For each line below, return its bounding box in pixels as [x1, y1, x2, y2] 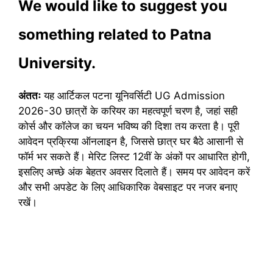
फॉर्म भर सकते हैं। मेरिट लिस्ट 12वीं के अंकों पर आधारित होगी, [18, 151, 250, 163]
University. [18, 54, 96, 73]
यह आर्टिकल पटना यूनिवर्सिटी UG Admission [41, 90, 225, 102]
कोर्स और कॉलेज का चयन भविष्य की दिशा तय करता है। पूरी [18, 120, 239, 133]
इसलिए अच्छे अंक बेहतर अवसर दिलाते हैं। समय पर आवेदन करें [18, 166, 250, 179]
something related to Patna [18, 26, 211, 44]
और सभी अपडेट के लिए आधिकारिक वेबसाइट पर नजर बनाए [18, 181, 237, 194]
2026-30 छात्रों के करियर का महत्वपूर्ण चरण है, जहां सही [18, 105, 238, 118]
